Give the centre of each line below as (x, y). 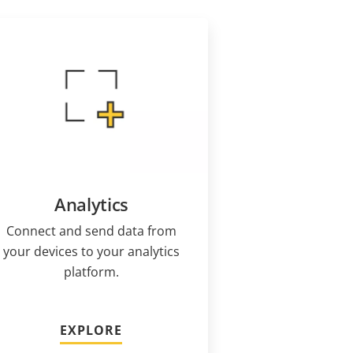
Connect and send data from (91, 231)
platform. (91, 272)
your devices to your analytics (91, 252)
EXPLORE (91, 331)
